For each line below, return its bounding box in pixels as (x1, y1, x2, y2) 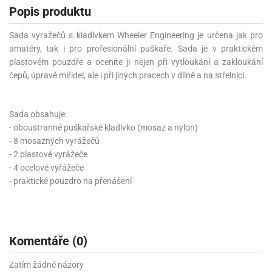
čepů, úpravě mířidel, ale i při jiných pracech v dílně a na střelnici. (9, 70, 246, 80)
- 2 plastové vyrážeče (9, 149, 87, 159)
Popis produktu (9, 4, 91, 19)
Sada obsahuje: (9, 109, 67, 119)
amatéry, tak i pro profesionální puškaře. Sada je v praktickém (9, 43, 263, 53)
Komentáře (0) (9, 234, 87, 249)
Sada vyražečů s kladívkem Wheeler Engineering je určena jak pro (9, 30, 263, 40)
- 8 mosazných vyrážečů (9, 135, 100, 146)
